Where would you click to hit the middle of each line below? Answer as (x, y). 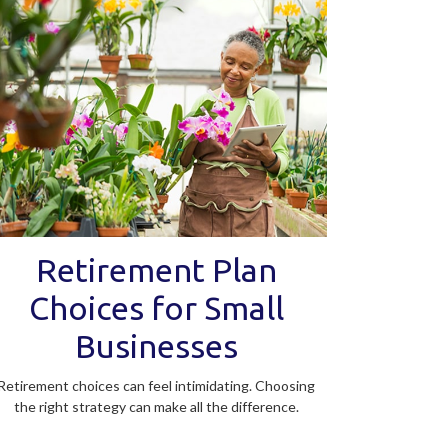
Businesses (156, 346)
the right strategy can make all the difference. (156, 407)
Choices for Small (156, 308)
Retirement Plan (156, 270)
